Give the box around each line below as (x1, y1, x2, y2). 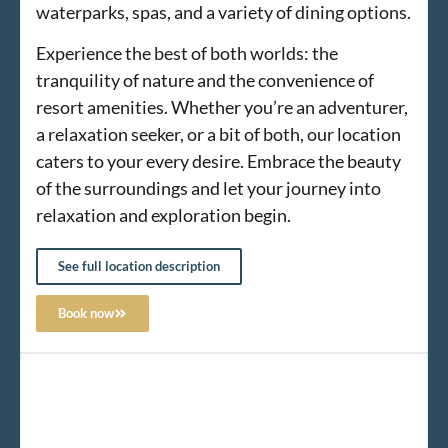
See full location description (58, 258, 220, 275)
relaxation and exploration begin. (36, 203, 291, 226)
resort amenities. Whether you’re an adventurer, (36, 95, 408, 118)
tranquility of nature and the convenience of (36, 68, 374, 91)
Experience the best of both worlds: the (36, 41, 338, 64)
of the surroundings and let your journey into (36, 176, 381, 199)
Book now (58, 305, 114, 322)
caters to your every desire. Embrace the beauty (36, 149, 401, 172)
